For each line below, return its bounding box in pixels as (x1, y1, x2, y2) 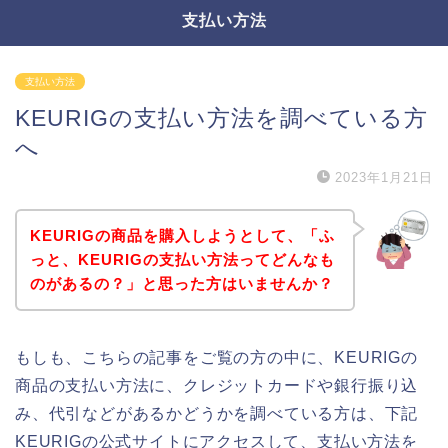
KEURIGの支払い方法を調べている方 (15, 105, 428, 131)
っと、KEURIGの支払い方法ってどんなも (29, 250, 335, 268)
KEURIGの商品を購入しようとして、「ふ (29, 226, 335, 244)
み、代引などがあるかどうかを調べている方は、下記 (15, 404, 419, 422)
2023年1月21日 (335, 170, 433, 185)
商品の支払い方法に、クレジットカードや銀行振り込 (15, 376, 419, 394)
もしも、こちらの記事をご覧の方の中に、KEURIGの (15, 348, 418, 366)
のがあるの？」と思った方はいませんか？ (29, 274, 334, 292)
